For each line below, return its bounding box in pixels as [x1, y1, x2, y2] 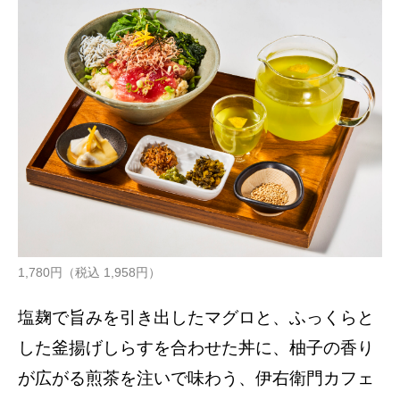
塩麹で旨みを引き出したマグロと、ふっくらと [18, 307, 374, 327]
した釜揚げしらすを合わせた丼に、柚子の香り [18, 337, 374, 357]
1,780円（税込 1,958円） [18, 264, 161, 279]
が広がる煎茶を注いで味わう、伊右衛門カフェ [18, 368, 374, 387]
